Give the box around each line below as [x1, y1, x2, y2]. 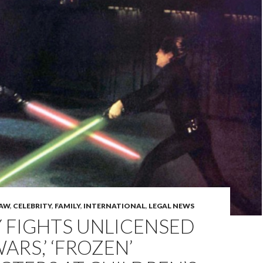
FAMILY [55, 201, 80, 210]
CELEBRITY [13, 201, 52, 210]
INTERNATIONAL [83, 201, 146, 210]
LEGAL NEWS [149, 201, 194, 210]
